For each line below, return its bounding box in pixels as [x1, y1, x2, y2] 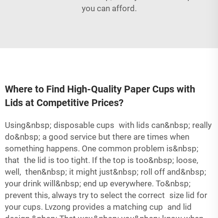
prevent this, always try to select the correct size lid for [5, 190, 207, 200]
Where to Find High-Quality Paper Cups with [5, 83, 195, 95]
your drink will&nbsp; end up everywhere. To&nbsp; [5, 179, 191, 188]
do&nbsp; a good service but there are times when [5, 132, 189, 142]
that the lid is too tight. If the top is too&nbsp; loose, [5, 155, 198, 165]
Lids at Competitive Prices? [5, 97, 124, 109]
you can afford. [81, 3, 137, 13]
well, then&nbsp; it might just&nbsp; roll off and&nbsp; [5, 167, 206, 177]
